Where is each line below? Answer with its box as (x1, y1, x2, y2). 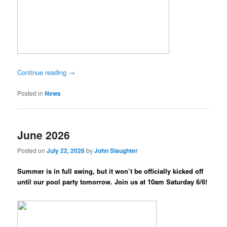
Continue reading (17, 67, 69, 78)
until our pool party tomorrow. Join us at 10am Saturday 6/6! (17, 177, 208, 187)
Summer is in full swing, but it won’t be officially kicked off (17, 166, 204, 176)
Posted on (17, 146, 47, 155)
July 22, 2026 (47, 146, 85, 156)
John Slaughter (94, 146, 138, 156)
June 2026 (17, 127, 70, 142)
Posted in (17, 88, 44, 97)
